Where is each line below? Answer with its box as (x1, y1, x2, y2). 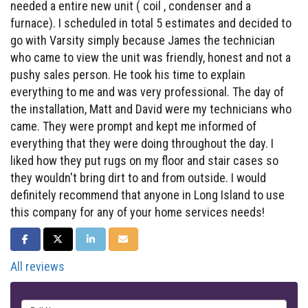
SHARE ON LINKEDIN (84, 232, 166, 244)
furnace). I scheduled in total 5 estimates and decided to (10, 15, 291, 30)
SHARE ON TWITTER (51, 232, 133, 244)
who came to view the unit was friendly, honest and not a (10, 49, 291, 65)
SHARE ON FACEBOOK (19, 232, 106, 244)
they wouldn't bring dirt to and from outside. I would (10, 170, 266, 185)
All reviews (10, 258, 65, 274)
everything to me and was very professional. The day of (10, 84, 284, 99)
